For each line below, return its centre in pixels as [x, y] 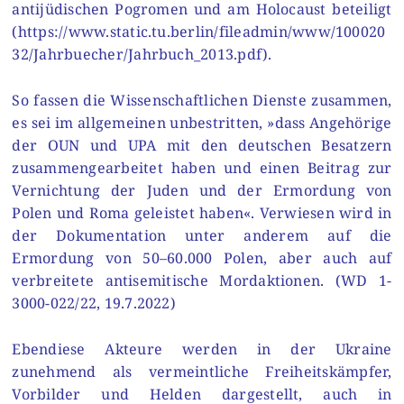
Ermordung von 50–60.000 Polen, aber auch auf [202, 258]
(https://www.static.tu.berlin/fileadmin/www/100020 [199, 32]
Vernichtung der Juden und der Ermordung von [202, 191]
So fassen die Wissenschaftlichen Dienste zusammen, [202, 101]
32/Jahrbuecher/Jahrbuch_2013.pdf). [142, 55]
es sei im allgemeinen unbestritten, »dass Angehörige [202, 123]
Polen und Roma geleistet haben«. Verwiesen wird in [202, 213]
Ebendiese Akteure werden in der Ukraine [202, 349]
